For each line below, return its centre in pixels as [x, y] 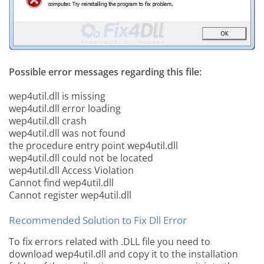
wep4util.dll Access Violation [71, 171]
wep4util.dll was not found [67, 133]
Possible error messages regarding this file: [105, 72]
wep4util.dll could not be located [81, 158]
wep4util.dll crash [48, 121]
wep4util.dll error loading [65, 109]
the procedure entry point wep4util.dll [93, 146]
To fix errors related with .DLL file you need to [110, 242]
